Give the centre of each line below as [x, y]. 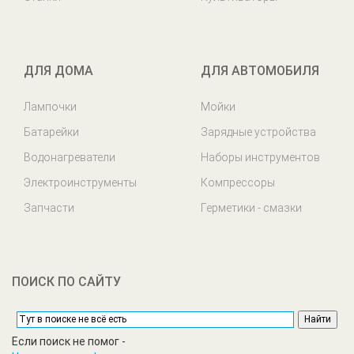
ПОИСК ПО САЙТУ [66, 282]
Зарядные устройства [258, 132]
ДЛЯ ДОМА [58, 71]
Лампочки [50, 107]
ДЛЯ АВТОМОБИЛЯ [260, 71]
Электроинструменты [80, 183]
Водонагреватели [70, 157]
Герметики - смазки [251, 208]
